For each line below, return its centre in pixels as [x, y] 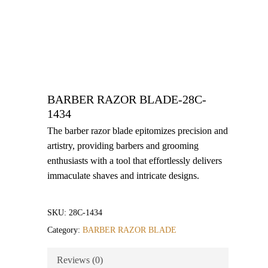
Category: [65, 230]
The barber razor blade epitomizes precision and [138, 131]
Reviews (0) [80, 260]
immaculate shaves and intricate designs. [123, 176]
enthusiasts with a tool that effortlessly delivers [135, 161]
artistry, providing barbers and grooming [123, 146]
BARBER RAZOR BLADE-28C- [127, 100]
